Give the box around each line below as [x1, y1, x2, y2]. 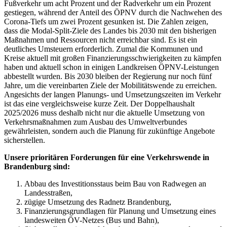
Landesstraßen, [24, 188, 72, 197]
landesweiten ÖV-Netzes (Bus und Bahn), [24, 215, 159, 224]
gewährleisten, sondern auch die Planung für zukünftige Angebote [4, 126, 215, 135]
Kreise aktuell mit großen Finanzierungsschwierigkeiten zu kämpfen [4, 53, 221, 62]
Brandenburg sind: [4, 162, 70, 171]
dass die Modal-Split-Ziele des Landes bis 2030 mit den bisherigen [4, 26, 216, 35]
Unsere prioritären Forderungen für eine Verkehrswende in [4, 153, 209, 162]
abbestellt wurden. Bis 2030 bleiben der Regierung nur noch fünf [4, 71, 212, 81]
